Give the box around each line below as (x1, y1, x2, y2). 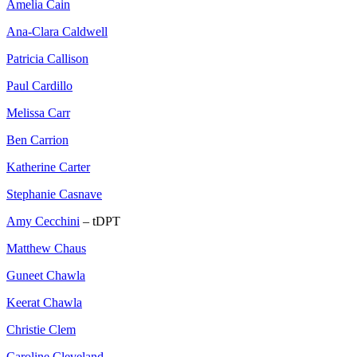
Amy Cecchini (6, 214, 80, 229)
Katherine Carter (6, 160, 90, 175)
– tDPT (80, 214, 120, 229)
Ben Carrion (6, 133, 69, 147)
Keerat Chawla (6, 296, 82, 310)
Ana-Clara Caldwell (6, 25, 108, 39)
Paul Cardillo (6, 79, 73, 93)
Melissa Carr (6, 106, 70, 120)
